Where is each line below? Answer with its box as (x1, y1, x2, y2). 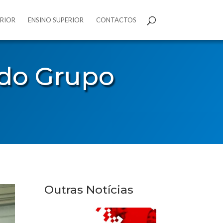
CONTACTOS (96, 16, 136, 24)
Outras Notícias (44, 182, 134, 197)
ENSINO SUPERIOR (27, 16, 84, 24)
